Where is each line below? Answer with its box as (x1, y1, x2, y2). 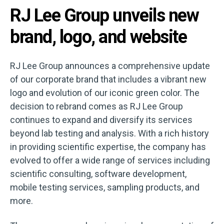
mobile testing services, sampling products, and (10, 182, 199, 193)
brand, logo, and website (10, 26, 187, 47)
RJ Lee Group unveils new (10, 4, 199, 26)
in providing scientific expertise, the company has (10, 141, 206, 152)
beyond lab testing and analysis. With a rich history (10, 128, 209, 139)
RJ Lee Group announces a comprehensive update (10, 60, 210, 71)
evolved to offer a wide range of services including (10, 155, 210, 166)
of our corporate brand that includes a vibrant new (10, 74, 206, 85)
